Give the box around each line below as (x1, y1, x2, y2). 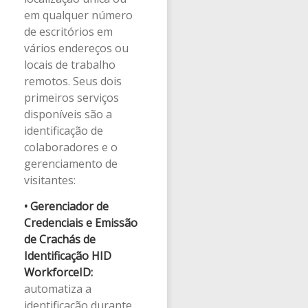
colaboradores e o (24, 139, 118, 155)
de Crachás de (24, 232, 96, 247)
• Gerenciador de (24, 199, 109, 214)
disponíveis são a (24, 106, 112, 122)
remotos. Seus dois (24, 73, 122, 89)
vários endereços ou (24, 40, 129, 56)
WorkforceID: (24, 265, 93, 280)
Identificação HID (24, 248, 111, 264)
